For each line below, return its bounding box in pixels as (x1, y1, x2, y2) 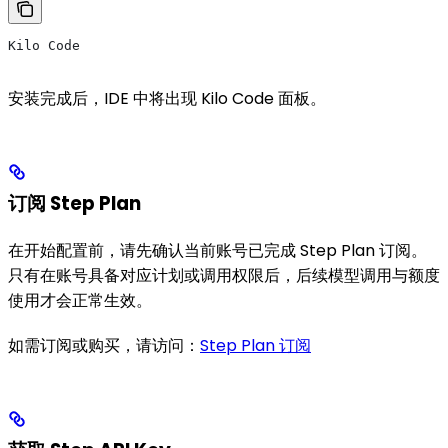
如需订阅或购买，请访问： (8, 333, 200, 357)
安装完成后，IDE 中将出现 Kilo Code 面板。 (8, 86, 326, 110)
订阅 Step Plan (8, 189, 141, 217)
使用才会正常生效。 (8, 288, 152, 312)
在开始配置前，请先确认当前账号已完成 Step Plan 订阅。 (8, 238, 427, 262)
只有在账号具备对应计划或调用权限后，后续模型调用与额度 (8, 263, 440, 287)
